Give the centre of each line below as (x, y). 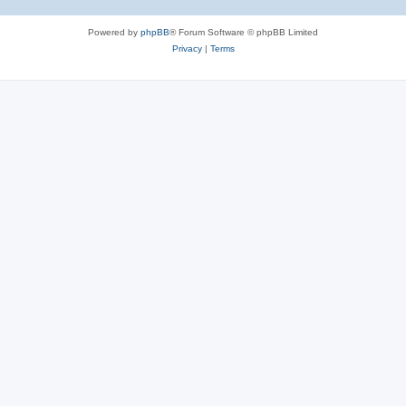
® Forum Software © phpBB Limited (244, 32)
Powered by (114, 32)
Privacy (187, 48)
